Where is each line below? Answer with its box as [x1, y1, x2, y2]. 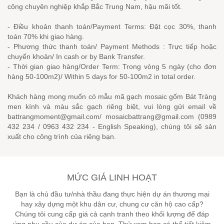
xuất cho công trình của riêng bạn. [7, 132, 116, 140]
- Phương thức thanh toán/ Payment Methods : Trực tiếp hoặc [7, 42, 216, 50]
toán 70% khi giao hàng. [7, 32, 84, 40]
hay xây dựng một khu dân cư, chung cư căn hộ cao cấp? [20, 200, 203, 208]
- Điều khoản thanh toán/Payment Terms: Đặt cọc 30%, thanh [7, 22, 216, 30]
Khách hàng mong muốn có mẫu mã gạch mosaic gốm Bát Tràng [7, 92, 216, 100]
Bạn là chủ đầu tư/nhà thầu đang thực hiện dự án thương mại [14, 190, 209, 198]
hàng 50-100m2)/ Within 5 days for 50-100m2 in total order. [7, 72, 195, 80]
